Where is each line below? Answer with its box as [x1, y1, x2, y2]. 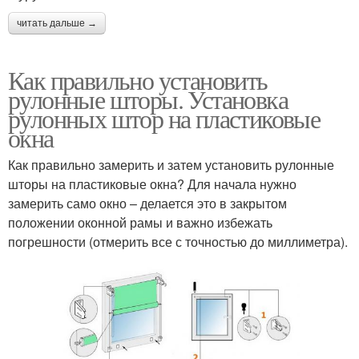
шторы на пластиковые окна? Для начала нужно [8, 174, 296, 193]
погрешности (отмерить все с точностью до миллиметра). [8, 232, 348, 251]
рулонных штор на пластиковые [8, 100, 321, 135]
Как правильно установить [8, 62, 268, 97]
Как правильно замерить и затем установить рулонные [8, 155, 334, 174]
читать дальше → [17, 17, 97, 29]
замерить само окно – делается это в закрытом [8, 193, 287, 212]
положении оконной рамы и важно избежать [8, 212, 272, 232]
